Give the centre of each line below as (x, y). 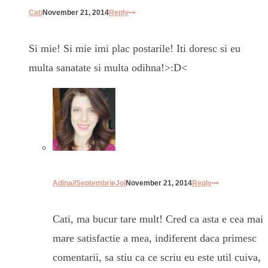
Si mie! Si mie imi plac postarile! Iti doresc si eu (135, 48)
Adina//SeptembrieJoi (89, 183)
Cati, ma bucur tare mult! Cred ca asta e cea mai (158, 219)
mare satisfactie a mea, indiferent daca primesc (155, 238)
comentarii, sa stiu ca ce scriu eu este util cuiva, (157, 257)
